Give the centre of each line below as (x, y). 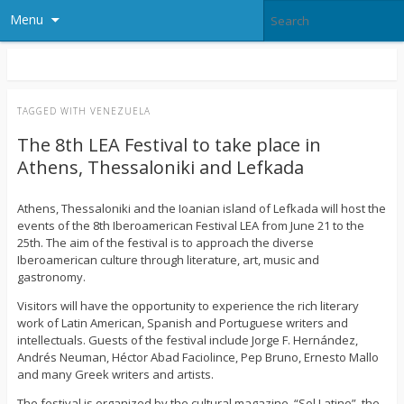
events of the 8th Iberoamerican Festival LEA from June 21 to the (190, 226)
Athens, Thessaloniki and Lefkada (160, 168)
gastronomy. (51, 277)
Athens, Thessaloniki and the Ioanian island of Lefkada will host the (201, 209)
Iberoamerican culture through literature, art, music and (168, 260)
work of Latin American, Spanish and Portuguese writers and (182, 323)
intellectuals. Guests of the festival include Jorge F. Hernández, (187, 340)
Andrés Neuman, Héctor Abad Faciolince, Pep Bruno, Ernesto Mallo (197, 358)
